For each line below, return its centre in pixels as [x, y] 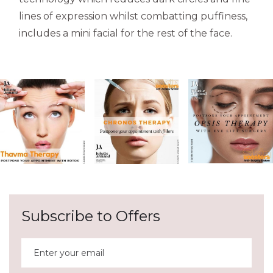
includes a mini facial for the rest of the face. [126, 33]
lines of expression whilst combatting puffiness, [133, 16]
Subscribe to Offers [91, 216]
